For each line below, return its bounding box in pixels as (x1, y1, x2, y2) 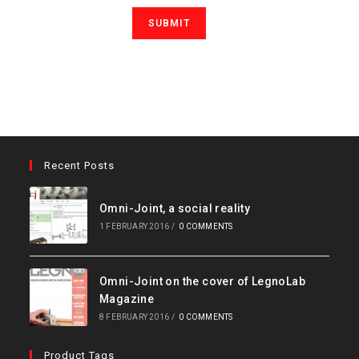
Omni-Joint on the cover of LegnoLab (99, 275, 305, 288)
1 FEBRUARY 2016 (99, 221, 169, 231)
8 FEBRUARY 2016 (99, 313, 169, 322)
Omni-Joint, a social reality (99, 201, 251, 215)
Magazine (99, 292, 155, 306)
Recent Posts (44, 159, 115, 171)
